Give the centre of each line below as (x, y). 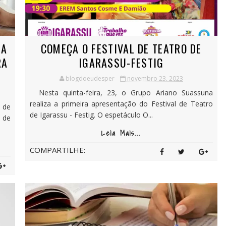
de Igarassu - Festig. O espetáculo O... (91, 115)
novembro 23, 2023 (155, 78)
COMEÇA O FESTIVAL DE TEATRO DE (121, 48)
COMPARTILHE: (57, 150)
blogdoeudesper (90, 78)
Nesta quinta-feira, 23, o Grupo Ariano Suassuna (121, 92)
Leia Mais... (121, 133)
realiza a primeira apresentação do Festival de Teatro (121, 103)
